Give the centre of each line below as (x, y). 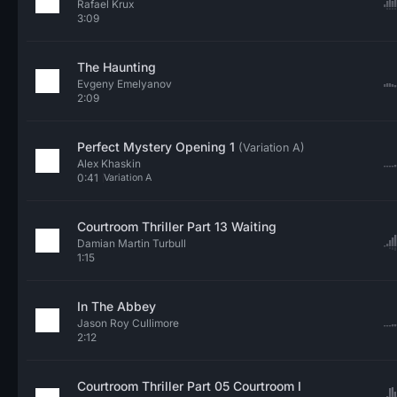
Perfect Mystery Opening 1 (158, 147)
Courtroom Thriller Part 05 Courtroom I (189, 386)
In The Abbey (117, 306)
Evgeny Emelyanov (125, 84)
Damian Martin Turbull (132, 243)
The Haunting (117, 67)
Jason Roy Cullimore (128, 323)
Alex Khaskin (109, 163)
